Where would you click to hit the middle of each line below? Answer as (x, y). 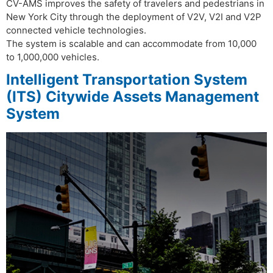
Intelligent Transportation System (127, 80)
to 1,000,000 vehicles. (53, 57)
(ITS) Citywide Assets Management (133, 97)
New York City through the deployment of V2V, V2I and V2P (134, 17)
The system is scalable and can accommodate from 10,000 (131, 44)
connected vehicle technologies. (76, 30)
